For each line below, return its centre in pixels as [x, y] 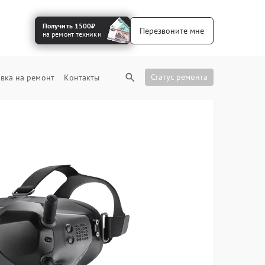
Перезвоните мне [172, 30]
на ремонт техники [72, 34]
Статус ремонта [179, 77]
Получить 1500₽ [69, 26]
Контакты [82, 77]
